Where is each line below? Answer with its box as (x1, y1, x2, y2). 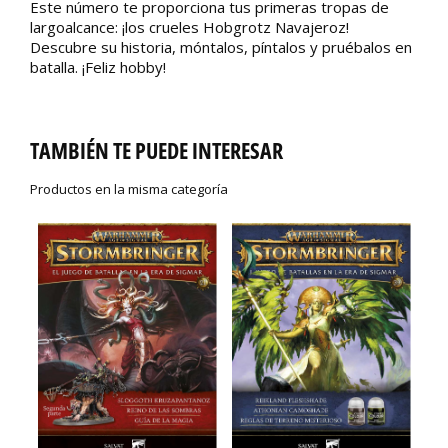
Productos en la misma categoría (30, 180, 228, 199)
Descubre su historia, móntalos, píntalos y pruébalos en (30, 37, 412, 58)
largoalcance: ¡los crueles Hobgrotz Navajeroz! (30, 17, 349, 38)
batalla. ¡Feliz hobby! (30, 57, 166, 78)
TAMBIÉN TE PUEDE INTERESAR (30, 135, 283, 166)
